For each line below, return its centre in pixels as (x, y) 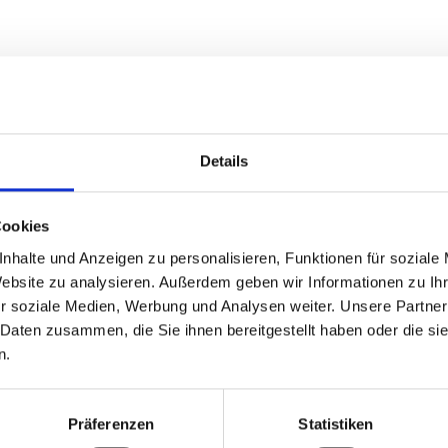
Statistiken (336, 424)
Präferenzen (111, 424)
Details (224, 161)
